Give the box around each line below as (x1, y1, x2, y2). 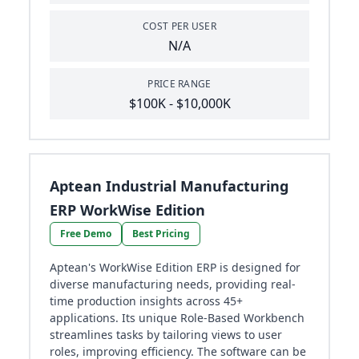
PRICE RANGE (147, 77, 212, 91)
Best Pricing (132, 227, 190, 241)
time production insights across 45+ (50, 293, 243, 309)
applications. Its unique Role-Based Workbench (50, 310, 305, 326)
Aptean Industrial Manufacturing (50, 176, 288, 196)
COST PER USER (143, 19, 216, 34)
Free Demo (60, 227, 111, 241)
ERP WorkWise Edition (50, 200, 205, 220)
